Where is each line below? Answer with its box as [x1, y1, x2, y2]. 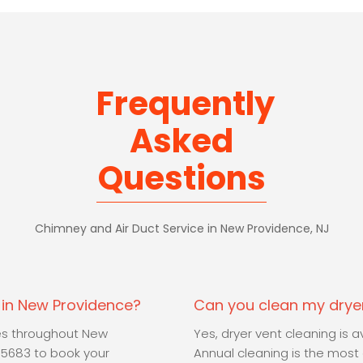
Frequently [96, 81, 275, 127]
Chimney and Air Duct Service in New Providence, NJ [34, 220, 329, 237]
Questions [97, 156, 266, 202]
